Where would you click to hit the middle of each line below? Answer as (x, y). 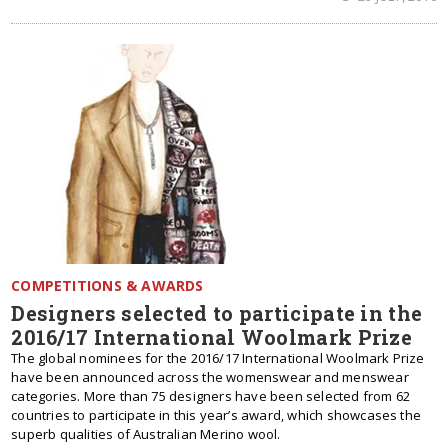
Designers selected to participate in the (217, 313)
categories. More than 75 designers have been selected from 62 (211, 396)
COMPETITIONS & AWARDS (107, 285)
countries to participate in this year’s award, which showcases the (216, 415)
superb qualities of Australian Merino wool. (146, 434)
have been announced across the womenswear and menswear (210, 377)
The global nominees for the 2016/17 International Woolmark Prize (218, 358)
